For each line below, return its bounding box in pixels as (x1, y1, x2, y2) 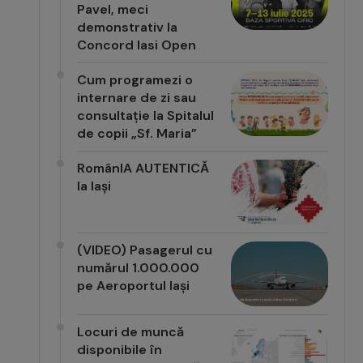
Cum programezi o (77, 70, 194, 88)
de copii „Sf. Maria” (77, 124, 198, 142)
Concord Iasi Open (77, 36, 197, 53)
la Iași (77, 177, 112, 194)
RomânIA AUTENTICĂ (77, 159, 210, 177)
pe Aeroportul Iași (77, 276, 190, 294)
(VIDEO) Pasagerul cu (77, 241, 213, 258)
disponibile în (77, 340, 163, 358)
